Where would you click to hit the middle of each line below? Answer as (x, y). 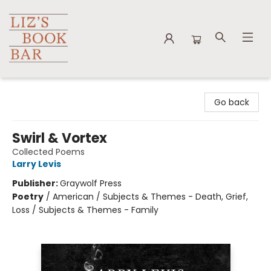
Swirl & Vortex (60, 138)
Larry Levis (37, 164)
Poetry (28, 197)
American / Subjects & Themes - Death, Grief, (150, 197)
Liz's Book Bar (36, 89)
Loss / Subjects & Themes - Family (85, 210)
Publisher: (36, 183)
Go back (232, 102)
